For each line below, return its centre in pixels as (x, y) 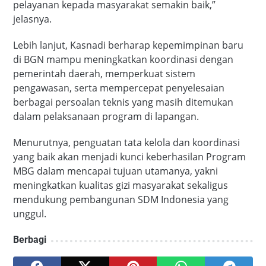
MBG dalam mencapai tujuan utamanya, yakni (115, 171)
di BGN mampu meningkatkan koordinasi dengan (123, 60)
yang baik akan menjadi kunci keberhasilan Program (129, 157)
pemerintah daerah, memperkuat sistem (104, 74)
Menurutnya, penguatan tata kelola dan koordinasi (126, 143)
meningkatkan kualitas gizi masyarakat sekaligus (121, 186)
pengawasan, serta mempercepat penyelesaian (119, 88)
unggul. (30, 214)
